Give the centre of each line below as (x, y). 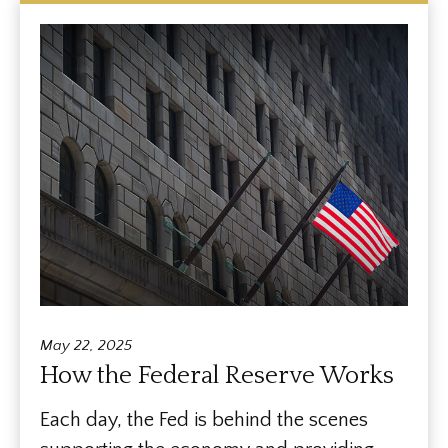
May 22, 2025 (86, 346)
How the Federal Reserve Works (217, 376)
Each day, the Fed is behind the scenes (204, 420)
